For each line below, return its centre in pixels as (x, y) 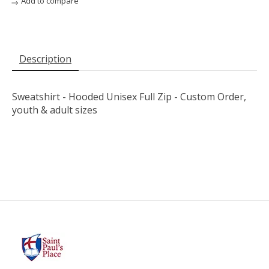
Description (45, 59)
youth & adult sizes (55, 110)
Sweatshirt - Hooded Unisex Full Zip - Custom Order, (129, 96)
